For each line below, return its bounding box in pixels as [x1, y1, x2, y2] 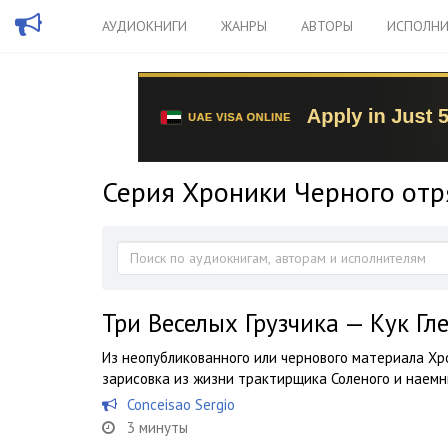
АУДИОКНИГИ [102, 17, 187, 35]
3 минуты [127, 418, 188, 437]
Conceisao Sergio [127, 395, 235, 414]
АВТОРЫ [301, 17, 353, 35]
